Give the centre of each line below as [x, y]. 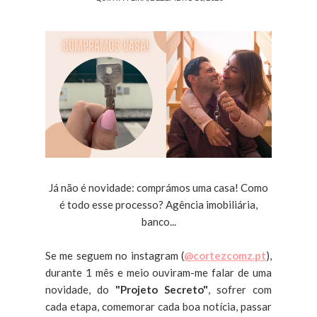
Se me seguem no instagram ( [115, 256]
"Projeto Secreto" [162, 290]
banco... [158, 222]
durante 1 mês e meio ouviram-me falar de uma [158, 273]
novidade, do [80, 290]
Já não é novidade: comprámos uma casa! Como [158, 188]
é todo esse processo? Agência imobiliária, [158, 205]
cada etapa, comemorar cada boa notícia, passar [158, 307]
